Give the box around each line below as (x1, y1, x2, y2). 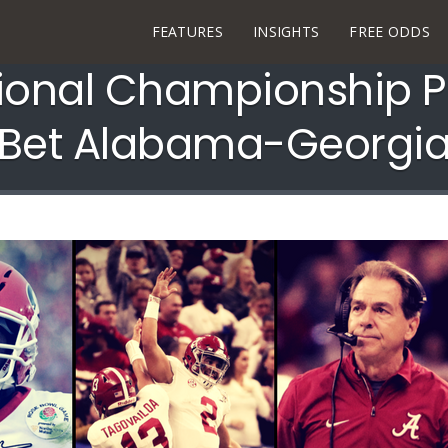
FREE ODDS (349, 22, 431, 41)
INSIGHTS (252, 22, 320, 41)
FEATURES (151, 22, 223, 41)
